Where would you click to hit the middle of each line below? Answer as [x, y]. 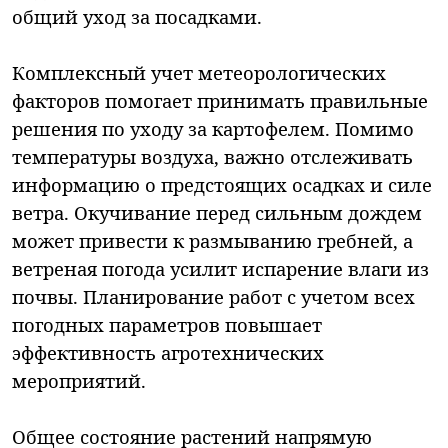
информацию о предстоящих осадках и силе [222, 184]
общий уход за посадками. [137, 16]
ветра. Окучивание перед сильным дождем [217, 212]
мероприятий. [79, 380]
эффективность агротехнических [168, 352]
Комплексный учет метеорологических [199, 72]
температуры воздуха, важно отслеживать [212, 156]
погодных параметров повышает [167, 324]
